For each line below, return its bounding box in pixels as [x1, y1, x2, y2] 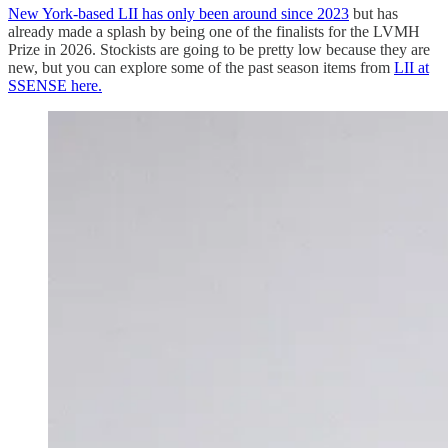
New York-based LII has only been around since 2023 [8, 4, 349, 22]
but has [349, 4, 398, 22]
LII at [394, 58, 429, 76]
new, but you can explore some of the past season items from [8, 58, 394, 76]
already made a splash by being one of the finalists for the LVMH [8, 22, 420, 40]
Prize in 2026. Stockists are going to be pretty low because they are [8, 40, 430, 58]
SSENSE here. [8, 76, 102, 94]
